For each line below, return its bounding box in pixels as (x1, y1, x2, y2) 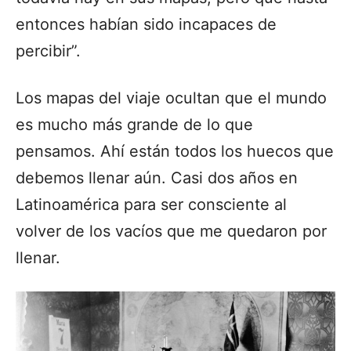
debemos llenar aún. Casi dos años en (16, 168, 298, 187)
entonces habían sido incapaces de (16, 14, 277, 34)
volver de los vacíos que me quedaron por (16, 221, 327, 241)
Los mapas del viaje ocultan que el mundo (16, 88, 327, 107)
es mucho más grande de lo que (16, 114, 253, 134)
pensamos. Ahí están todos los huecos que (16, 141, 334, 161)
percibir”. (16, 41, 85, 60)
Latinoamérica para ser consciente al (16, 194, 287, 214)
